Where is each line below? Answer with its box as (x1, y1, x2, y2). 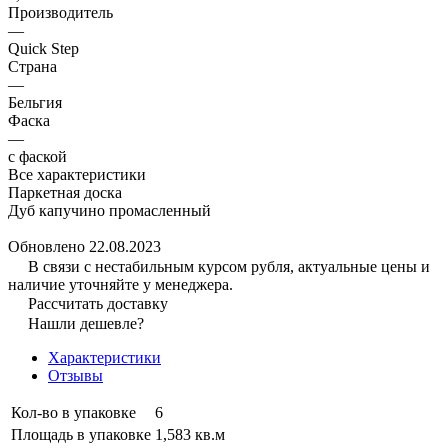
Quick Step (8, 39, 79, 57)
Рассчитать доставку (28, 294, 168, 312)
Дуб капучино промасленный (8, 201, 211, 219)
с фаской (8, 147, 67, 165)
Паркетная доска (8, 183, 122, 201)
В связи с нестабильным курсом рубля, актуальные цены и (28, 257, 430, 275)
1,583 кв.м (155, 425, 225, 443)
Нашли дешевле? (28, 314, 144, 332)
